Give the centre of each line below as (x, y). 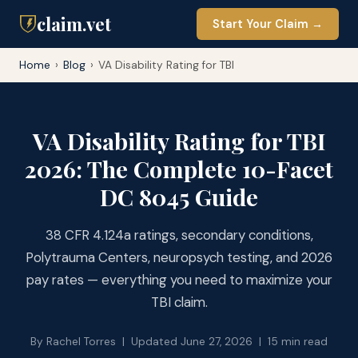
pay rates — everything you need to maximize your (179, 280)
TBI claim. (179, 302)
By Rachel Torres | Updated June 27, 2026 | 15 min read (179, 342)
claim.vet (74, 24)
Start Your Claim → (268, 24)
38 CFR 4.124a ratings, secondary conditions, (179, 235)
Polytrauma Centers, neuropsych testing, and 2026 (179, 257)
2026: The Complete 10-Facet (179, 169)
